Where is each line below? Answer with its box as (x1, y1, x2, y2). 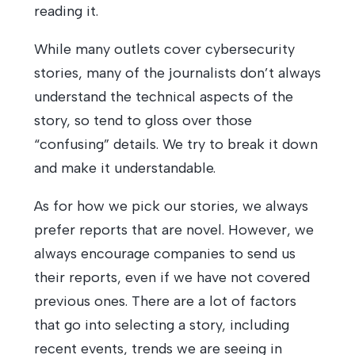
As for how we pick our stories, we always (33, 197, 308, 215)
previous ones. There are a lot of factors (33, 292, 296, 310)
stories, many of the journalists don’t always (33, 64, 321, 82)
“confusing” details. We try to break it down (33, 136, 318, 153)
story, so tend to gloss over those (33, 112, 252, 129)
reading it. (33, 2, 98, 20)
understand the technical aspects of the (33, 88, 293, 105)
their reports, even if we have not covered (33, 269, 310, 286)
